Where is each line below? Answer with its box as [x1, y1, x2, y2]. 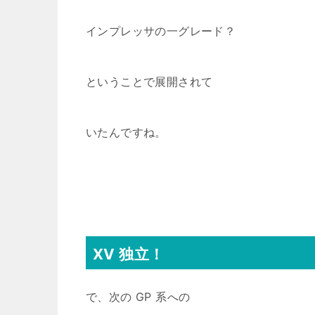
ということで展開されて [86, 75, 213, 89]
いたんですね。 [86, 125, 167, 139]
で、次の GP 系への [86, 290, 191, 304]
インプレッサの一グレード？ [86, 24, 236, 38]
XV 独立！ [93, 245, 165, 263]
